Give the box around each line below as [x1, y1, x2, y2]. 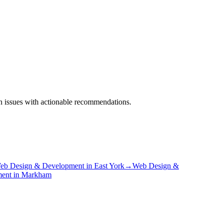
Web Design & [132, 161, 179, 170]
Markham [21, 170, 52, 179]
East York [94, 161, 124, 170]
